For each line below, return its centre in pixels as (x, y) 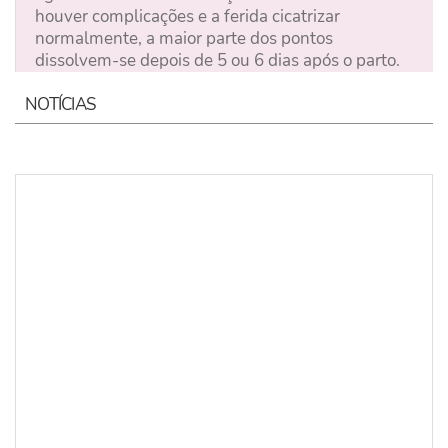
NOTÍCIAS (60, 104)
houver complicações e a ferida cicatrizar (187, 17)
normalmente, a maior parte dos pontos (184, 39)
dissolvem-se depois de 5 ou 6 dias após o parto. (217, 61)
